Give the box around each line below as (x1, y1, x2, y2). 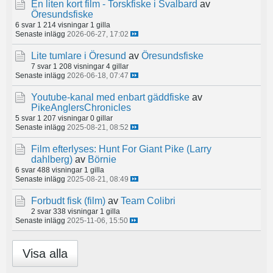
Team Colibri (121, 196, 175, 206)
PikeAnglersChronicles (31, 102, 131, 113)
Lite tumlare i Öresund (31, 51, 126, 61)
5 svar (15, 114, 35, 122)
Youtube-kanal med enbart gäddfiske (31, 92, 190, 102)
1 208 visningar (53, 62, 104, 70)
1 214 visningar (37, 21, 88, 29)
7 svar (31, 62, 51, 70)
